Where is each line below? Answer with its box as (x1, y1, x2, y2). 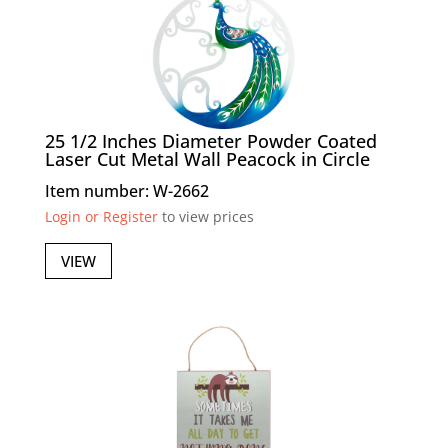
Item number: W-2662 (44, 180, 209, 203)
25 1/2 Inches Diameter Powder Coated (44, 129, 377, 154)
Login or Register (44, 207, 158, 227)
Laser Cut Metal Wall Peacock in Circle (44, 147, 370, 172)
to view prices (157, 207, 254, 227)
